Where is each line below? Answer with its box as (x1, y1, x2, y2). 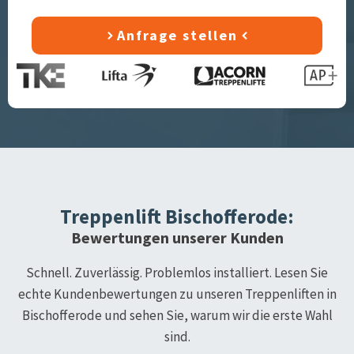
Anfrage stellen (116, 25, 238, 44)
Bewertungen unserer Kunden (70, 227, 284, 247)
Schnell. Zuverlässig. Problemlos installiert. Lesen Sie (26, 263, 328, 281)
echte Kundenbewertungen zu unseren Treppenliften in (17, 284, 337, 303)
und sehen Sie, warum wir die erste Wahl (101, 306, 333, 324)
